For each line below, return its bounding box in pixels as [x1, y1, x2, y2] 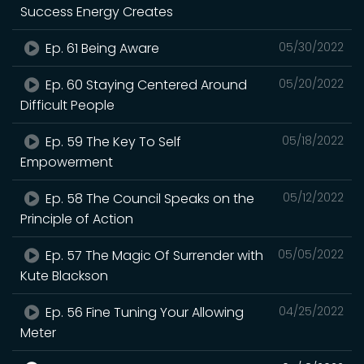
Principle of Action [20, 209, 133, 228]
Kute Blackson [20, 266, 108, 285]
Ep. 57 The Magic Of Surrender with [42, 245, 264, 265]
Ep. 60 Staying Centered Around [42, 75, 248, 94]
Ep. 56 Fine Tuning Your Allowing [42, 302, 245, 322]
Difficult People [20, 95, 115, 115]
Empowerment [20, 152, 113, 171]
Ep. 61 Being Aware [42, 38, 160, 58]
